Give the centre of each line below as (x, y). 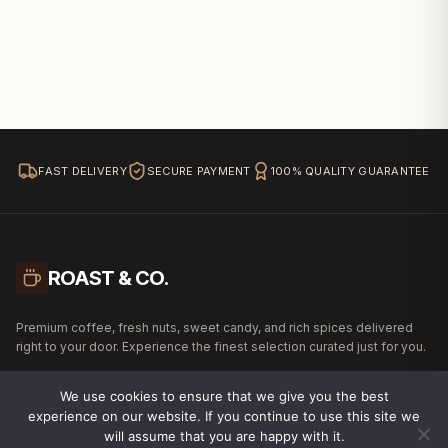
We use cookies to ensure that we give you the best (224, 396)
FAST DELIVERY (82, 170)
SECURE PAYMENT (198, 170)
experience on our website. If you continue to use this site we (224, 416)
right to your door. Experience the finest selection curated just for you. (221, 346)
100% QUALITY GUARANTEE (350, 170)
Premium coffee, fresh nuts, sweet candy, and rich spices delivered (214, 327)
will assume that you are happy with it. (224, 436)
